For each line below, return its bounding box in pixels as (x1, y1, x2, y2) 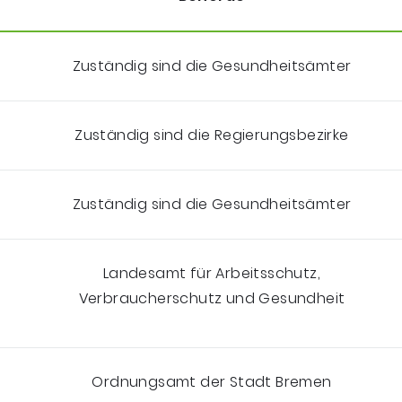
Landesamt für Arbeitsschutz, (102, 262, 321, 284)
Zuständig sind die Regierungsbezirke (74, 124, 349, 145)
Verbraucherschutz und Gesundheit (78, 287, 345, 309)
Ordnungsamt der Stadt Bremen (92, 371, 332, 392)
